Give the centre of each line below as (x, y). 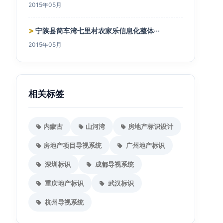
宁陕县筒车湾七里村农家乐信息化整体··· (97, 31)
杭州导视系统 (63, 202)
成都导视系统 (114, 164)
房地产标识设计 (151, 126)
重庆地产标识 (63, 183)
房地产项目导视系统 (72, 145)
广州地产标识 (145, 145)
